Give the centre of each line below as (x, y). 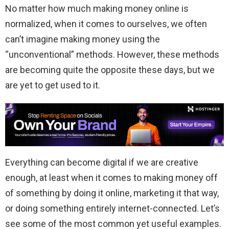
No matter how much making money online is (97, 9)
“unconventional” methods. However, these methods (112, 55)
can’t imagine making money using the (83, 39)
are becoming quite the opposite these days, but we (110, 70)
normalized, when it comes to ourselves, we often (106, 24)
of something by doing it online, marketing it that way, (112, 193)
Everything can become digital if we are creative (102, 162)
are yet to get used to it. (54, 85)
